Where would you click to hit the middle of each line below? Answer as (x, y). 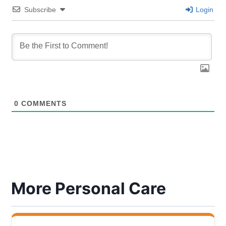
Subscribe (40, 10)
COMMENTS (43, 104)
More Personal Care (89, 189)
